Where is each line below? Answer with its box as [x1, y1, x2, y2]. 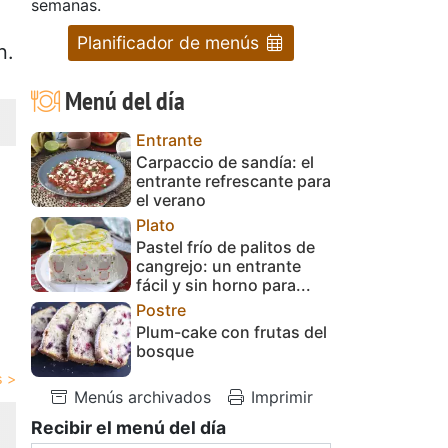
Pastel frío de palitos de [136, 236, 315, 257]
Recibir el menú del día [31, 416, 226, 438]
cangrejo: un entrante [136, 255, 301, 276]
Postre [136, 299, 186, 320]
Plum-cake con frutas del [136, 321, 327, 342]
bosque [136, 340, 194, 361]
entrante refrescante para [136, 170, 331, 191]
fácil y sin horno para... [136, 274, 311, 295]
